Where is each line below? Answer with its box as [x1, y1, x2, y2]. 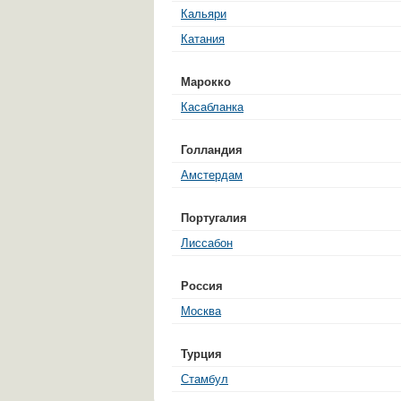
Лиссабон [181, 235, 233, 250]
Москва [181, 303, 221, 318]
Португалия [181, 210, 247, 225]
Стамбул [181, 371, 228, 386]
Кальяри [181, 6, 226, 21]
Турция [181, 346, 222, 361]
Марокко [181, 74, 231, 89]
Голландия [181, 142, 243, 157]
